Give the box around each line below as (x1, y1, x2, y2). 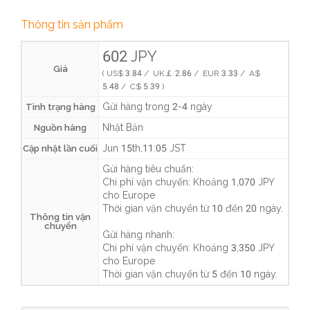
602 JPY (102, 47, 157, 66)
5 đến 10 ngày (212, 268, 275, 280)
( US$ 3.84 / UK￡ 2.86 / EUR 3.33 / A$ (102, 69, 260, 79)
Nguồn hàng (34, 122, 86, 134)
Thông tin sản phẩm (21, 18, 123, 32)
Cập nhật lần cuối (23, 143, 98, 154)
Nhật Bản (102, 122, 143, 134)
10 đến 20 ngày (212, 203, 281, 215)
